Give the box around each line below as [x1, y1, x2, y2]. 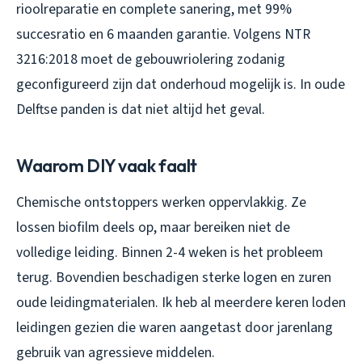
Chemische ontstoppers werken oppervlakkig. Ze [16, 192, 306, 213]
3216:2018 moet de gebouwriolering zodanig [16, 48, 285, 69]
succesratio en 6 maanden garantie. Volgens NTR [16, 23, 310, 44]
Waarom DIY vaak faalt [16, 154, 197, 177]
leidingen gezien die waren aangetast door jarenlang [16, 317, 333, 338]
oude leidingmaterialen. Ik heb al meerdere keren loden [16, 292, 346, 313]
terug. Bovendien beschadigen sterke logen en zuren [16, 267, 331, 288]
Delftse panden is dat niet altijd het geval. [16, 99, 265, 120]
